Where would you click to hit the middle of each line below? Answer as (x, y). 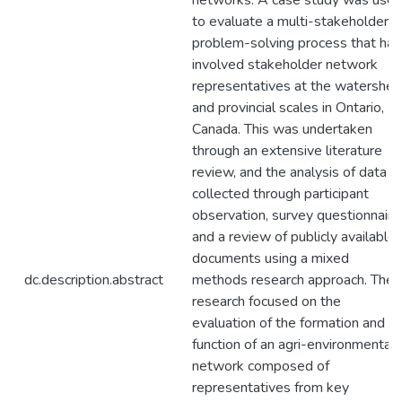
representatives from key (271, 388)
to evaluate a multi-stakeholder (290, 22)
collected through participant (280, 194)
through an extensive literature (287, 151)
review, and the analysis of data (289, 172)
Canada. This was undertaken (282, 129)
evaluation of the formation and (288, 323)
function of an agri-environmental (293, 345)
